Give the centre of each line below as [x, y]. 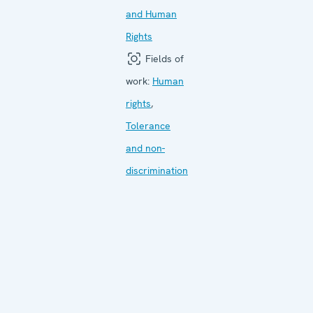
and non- [145, 148]
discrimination [157, 170]
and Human [151, 14]
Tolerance [148, 125]
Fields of [163, 58]
